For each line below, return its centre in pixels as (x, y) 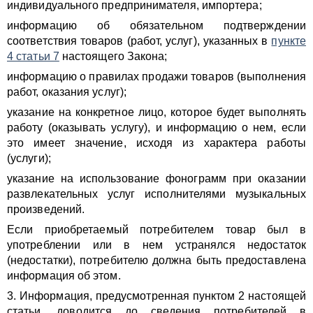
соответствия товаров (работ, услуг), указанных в (139, 41)
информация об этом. (64, 276)
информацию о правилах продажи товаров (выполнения (156, 77)
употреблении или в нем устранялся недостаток (156, 245)
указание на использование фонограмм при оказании (156, 179)
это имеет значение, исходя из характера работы (156, 143)
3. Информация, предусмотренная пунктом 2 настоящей (156, 296)
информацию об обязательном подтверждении (156, 26)
